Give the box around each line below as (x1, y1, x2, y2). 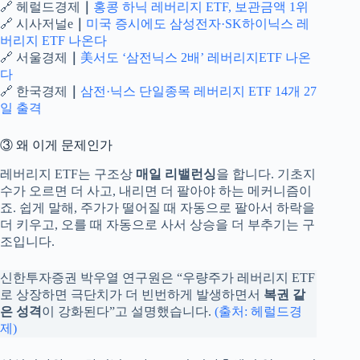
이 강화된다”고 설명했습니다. (42, 304, 215, 318)
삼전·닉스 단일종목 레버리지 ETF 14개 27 (80, 84, 317, 99)
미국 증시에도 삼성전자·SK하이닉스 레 (86, 17, 309, 31)
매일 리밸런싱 (136, 166, 216, 181)
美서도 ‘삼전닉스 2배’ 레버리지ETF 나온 (80, 51, 311, 65)
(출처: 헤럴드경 (215, 304, 302, 318)
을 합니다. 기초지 (216, 166, 316, 181)
